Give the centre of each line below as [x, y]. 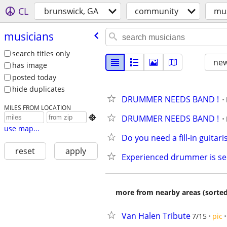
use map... [22, 129]
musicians [29, 36]
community [157, 11]
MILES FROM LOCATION [37, 108]
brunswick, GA [71, 11]
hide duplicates [38, 89]
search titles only [41, 53]
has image [29, 65]
